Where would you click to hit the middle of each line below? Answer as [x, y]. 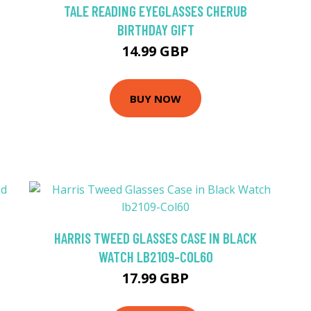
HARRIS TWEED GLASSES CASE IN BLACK [155, 238]
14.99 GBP [155, 51]
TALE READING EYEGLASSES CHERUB [155, 11]
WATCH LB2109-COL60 [155, 257]
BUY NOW [155, 98]
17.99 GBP [155, 278]
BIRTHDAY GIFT [155, 30]
